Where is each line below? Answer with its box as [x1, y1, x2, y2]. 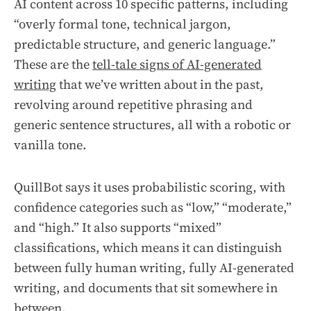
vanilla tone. [14, 136, 90, 154]
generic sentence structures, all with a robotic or [14, 116, 291, 134]
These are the [14, 56, 92, 74]
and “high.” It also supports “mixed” [14, 219, 221, 237]
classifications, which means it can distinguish [14, 239, 282, 257]
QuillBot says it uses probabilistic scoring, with [14, 178, 285, 196]
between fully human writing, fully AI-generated [14, 259, 294, 277]
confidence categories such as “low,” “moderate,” [14, 199, 292, 217]
